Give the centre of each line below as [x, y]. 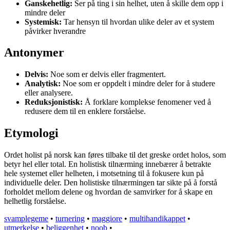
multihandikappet [157, 219]
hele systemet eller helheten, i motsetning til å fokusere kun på [104, 174]
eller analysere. [49, 93]
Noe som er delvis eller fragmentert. [107, 74]
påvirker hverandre [55, 31]
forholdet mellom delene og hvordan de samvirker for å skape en [108, 192]
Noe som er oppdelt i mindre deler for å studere [138, 84]
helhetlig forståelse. [35, 201]
